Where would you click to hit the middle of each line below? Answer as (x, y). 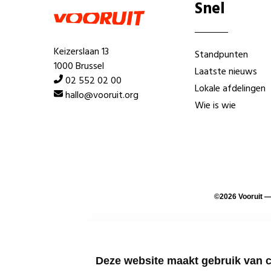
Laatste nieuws (226, 72)
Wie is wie (216, 106)
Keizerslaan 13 (82, 52)
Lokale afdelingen (230, 89)
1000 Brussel (79, 67)
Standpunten (222, 55)
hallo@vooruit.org (102, 96)
